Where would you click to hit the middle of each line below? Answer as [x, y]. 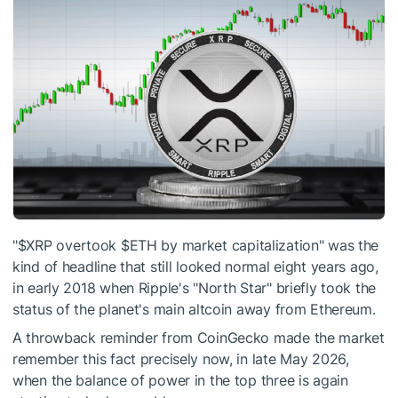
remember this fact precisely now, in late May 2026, [181, 359]
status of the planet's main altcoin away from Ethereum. [194, 310]
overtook [86, 246]
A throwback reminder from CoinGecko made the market [199, 338]
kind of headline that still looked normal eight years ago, [195, 267]
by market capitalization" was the [268, 246]
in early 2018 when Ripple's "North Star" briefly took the [195, 288]
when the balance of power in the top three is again [180, 381]
